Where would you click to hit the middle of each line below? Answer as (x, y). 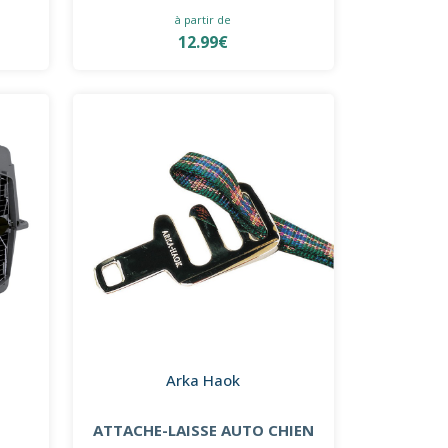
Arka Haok (203, 379)
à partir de (203, 19)
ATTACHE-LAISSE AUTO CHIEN (203, 429)
